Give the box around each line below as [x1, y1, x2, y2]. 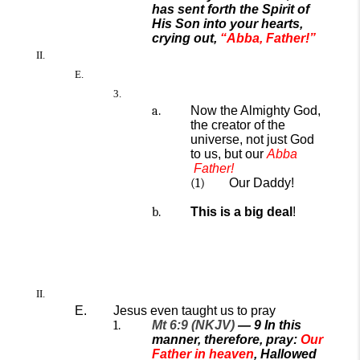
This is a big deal [190, 205, 292, 219]
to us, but [190, 147, 242, 161]
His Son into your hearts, [152, 17, 303, 31]
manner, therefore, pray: [152, 333, 297, 346]
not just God [246, 133, 314, 146]
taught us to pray [182, 304, 276, 317]
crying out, [152, 31, 217, 45]
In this [264, 318, 301, 332]
